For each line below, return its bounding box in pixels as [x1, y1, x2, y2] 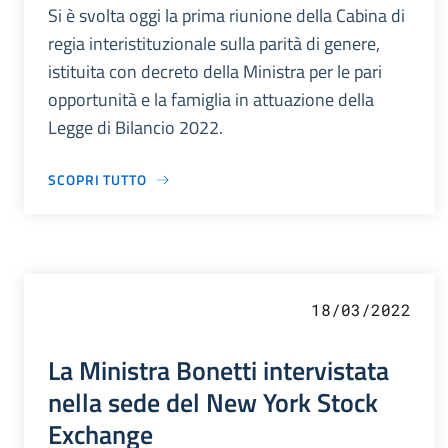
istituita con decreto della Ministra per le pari [48, 58, 382, 86]
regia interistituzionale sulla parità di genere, [48, 30, 380, 58]
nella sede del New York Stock [48, 382, 378, 423]
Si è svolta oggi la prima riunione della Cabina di [48, 2, 405, 30]
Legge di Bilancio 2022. [48, 114, 223, 142]
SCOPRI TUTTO [48, 169, 147, 191]
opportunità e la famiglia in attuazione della [48, 86, 374, 114]
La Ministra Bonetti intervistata [48, 350, 389, 391]
